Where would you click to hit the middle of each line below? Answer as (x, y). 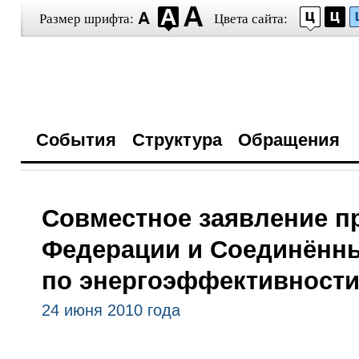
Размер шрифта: (86, 19)
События (76, 140)
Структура (177, 140)
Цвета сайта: (250, 19)
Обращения (288, 140)
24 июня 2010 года (111, 310)
